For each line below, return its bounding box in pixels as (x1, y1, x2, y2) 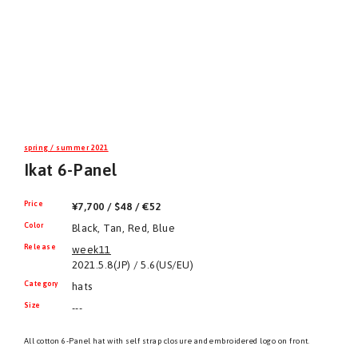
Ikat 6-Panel (24, 161, 117, 179)
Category (24, 280, 58, 288)
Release (24, 243, 57, 251)
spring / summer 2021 (24, 144, 109, 152)
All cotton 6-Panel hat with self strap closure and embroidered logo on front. (24, 336, 310, 345)
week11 (72, 244, 111, 256)
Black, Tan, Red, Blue (72, 222, 176, 234)
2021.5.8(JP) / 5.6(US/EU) (72, 259, 193, 271)
